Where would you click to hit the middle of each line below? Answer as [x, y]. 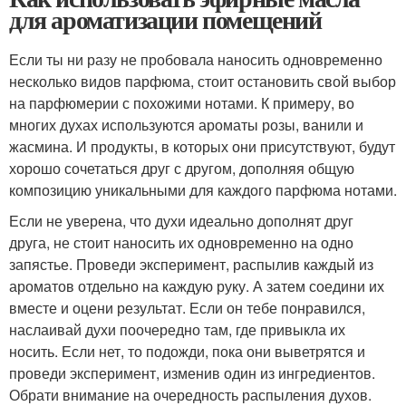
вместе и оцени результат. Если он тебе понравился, [187, 307]
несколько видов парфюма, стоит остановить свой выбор [203, 81]
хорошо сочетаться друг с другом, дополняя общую [182, 168]
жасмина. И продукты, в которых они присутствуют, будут [202, 146]
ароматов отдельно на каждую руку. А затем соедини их [197, 285]
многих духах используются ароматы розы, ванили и [186, 124]
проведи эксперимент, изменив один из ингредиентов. [192, 372]
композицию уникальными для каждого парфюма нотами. [203, 189]
